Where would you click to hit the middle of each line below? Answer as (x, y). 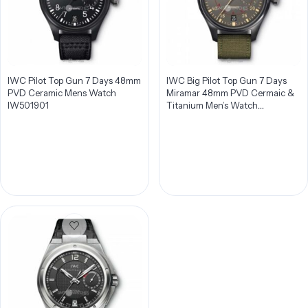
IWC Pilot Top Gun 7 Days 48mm (74, 80)
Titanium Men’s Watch (212, 105)
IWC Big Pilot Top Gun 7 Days (226, 80)
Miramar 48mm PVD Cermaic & (230, 93)
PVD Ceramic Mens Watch (62, 93)
